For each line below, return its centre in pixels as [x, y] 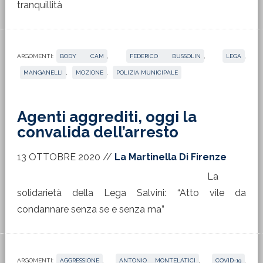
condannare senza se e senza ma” [90, 209]
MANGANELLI [43, 73]
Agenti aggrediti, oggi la [107, 117]
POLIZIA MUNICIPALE [147, 73]
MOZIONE [89, 73]
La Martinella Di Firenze [170, 157]
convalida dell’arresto [97, 132]
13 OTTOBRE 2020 [58, 157]
